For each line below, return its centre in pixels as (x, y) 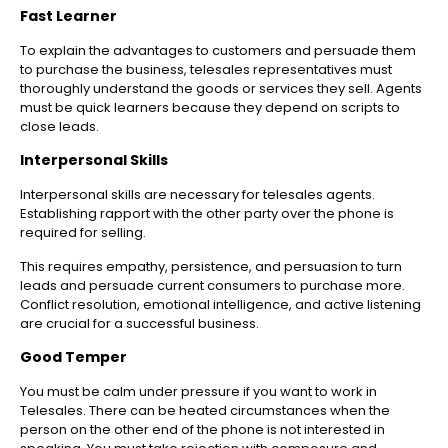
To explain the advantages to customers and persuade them (218, 51)
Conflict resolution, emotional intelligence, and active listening (220, 305)
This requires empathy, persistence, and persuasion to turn (211, 267)
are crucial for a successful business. (139, 324)
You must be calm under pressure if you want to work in (198, 392)
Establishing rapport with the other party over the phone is (207, 214)
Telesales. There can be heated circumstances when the (205, 411)
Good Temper (73, 357)
